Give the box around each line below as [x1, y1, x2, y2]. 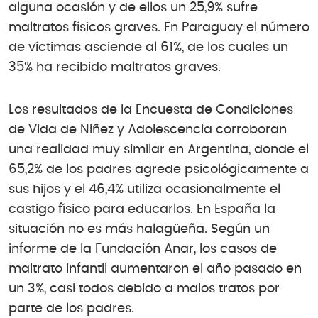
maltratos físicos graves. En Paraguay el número [9, 21, 309, 35]
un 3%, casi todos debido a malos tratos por [9, 283, 280, 296]
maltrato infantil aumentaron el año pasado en [9, 263, 302, 276]
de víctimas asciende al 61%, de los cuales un [9, 41, 288, 55]
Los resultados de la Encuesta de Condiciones [9, 104, 293, 117]
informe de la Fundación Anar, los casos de [9, 243, 277, 256]
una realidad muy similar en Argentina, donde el [9, 143, 309, 157]
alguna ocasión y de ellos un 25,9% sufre [9, 1, 258, 15]
